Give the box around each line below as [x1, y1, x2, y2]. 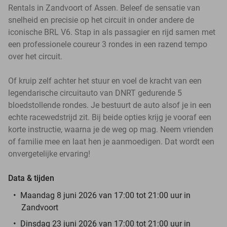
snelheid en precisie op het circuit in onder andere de [8, 15, 194, 25]
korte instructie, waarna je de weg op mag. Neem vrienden [8, 124, 213, 134]
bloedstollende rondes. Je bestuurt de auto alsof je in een [8, 100, 211, 110]
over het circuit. [8, 51, 62, 61]
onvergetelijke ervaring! [8, 148, 92, 159]
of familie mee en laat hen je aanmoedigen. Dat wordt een [8, 136, 214, 146]
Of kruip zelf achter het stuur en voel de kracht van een [8, 75, 202, 86]
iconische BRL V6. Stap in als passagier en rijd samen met [8, 27, 215, 37]
